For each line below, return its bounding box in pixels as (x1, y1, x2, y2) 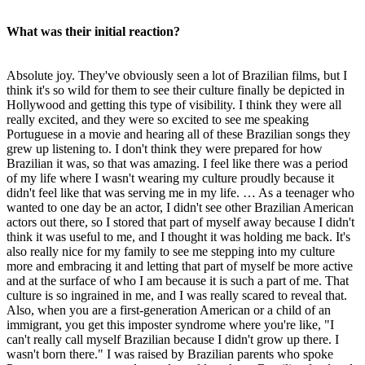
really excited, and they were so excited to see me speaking (7, 112, 309, 126)
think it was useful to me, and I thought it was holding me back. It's (7, 229, 350, 244)
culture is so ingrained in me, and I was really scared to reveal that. (7, 288, 347, 302)
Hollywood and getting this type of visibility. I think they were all (7, 97, 341, 112)
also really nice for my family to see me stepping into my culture (7, 244, 335, 258)
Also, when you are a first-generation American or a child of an (7, 302, 331, 317)
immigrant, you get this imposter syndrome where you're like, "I (7, 317, 334, 332)
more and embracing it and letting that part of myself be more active (7, 258, 353, 273)
